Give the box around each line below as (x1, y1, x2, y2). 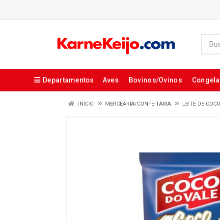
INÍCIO (77, 101, 94, 107)
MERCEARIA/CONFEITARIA (105, 101, 171, 107)
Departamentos (43, 76, 94, 84)
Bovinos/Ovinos (128, 76, 182, 84)
